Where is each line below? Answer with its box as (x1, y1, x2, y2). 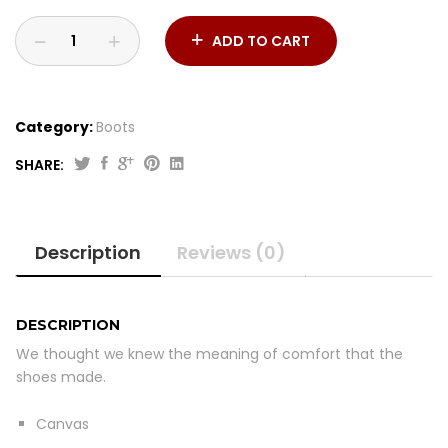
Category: (15, 117, 93, 137)
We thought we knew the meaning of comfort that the (16, 344, 403, 364)
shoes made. (16, 367, 106, 387)
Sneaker (14, 202, 79, 222)
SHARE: (15, 155, 64, 175)
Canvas (36, 413, 89, 434)
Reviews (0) (177, 240, 286, 265)
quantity (14, 224, 81, 244)
